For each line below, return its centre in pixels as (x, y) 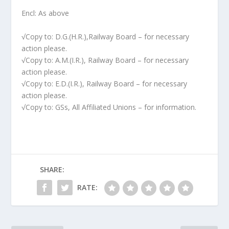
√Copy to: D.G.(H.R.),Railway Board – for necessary (106, 36)
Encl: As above (45, 13)
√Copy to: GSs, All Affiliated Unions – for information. (109, 107)
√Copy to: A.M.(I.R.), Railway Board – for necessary (105, 60)
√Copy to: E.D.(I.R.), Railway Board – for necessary (105, 83)
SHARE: (52, 169)
